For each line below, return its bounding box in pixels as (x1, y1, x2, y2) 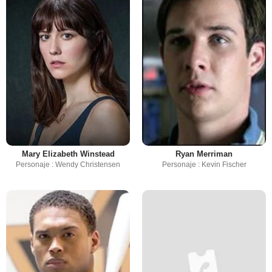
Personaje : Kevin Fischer (161, 160, 246, 169)
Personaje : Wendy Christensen (16, 160, 120, 169)
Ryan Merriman (175, 149, 233, 158)
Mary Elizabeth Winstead (21, 149, 115, 158)
